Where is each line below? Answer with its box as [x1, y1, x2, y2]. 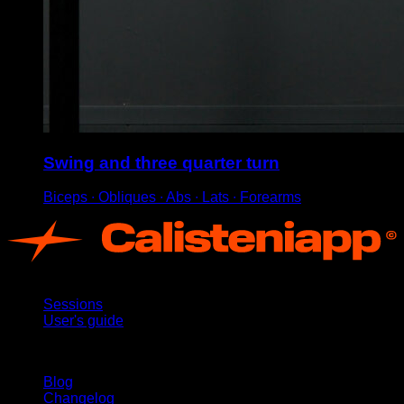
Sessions [43, 296, 103, 312]
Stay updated [7, 343, 92, 359]
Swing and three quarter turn [43, 152, 280, 172]
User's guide [43, 312, 124, 328]
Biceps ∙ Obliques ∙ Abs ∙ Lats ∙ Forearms [43, 189, 301, 206]
